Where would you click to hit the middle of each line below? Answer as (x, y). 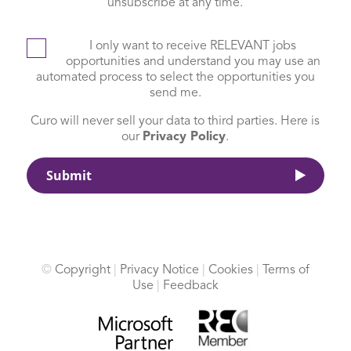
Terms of (286, 270)
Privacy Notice (159, 270)
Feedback (190, 286)
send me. (175, 93)
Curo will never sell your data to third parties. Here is (175, 121)
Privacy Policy (185, 137)
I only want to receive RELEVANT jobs (193, 46)
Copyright (82, 270)
